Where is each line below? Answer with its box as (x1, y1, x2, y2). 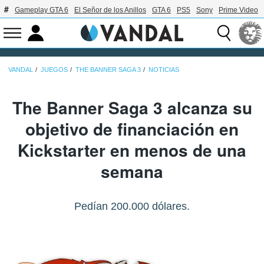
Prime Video (219, 6, 258, 14)
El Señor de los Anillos (74, 6, 146, 14)
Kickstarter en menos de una (18, 137, 246, 162)
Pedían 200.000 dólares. (74, 200, 190, 212)
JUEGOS (41, 65, 68, 73)
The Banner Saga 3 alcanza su (12, 95, 252, 120)
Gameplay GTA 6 (15, 6, 68, 14)
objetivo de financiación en (25, 116, 239, 141)
